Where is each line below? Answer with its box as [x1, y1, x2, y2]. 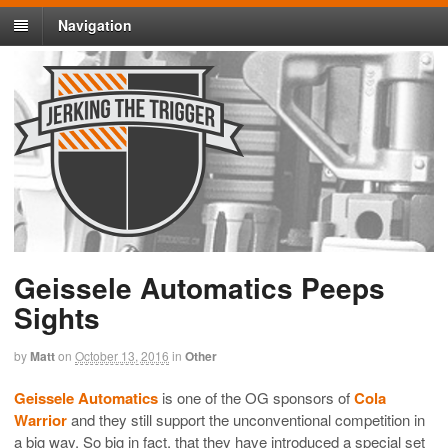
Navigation [58, 15, 132, 36]
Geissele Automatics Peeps [14, 267, 385, 309]
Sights [14, 297, 100, 339]
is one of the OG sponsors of [158, 386, 354, 408]
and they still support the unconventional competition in [67, 408, 425, 430]
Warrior [14, 408, 67, 431]
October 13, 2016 [75, 347, 169, 365]
